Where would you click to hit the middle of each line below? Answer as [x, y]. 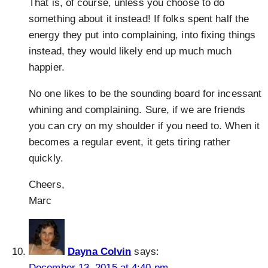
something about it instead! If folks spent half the [139, 19]
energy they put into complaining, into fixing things [142, 35]
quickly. [46, 159]
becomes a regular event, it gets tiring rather [130, 142]
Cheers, [47, 185]
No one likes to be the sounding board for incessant [145, 94]
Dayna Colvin [100, 252]
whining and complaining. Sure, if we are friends [137, 110]
